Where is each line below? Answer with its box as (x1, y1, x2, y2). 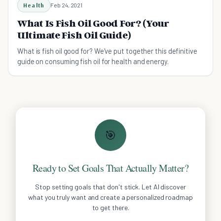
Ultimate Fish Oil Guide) (17, 29, 131, 41)
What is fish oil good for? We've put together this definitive (17, 46, 197, 55)
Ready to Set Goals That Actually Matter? (33, 161, 188, 175)
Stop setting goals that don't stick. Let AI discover (35, 182, 186, 191)
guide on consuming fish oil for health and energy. (17, 56, 169, 66)
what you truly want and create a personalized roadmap (28, 192, 193, 201)
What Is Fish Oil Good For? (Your (17, 17, 170, 29)
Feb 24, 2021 (50, 1, 83, 8)
